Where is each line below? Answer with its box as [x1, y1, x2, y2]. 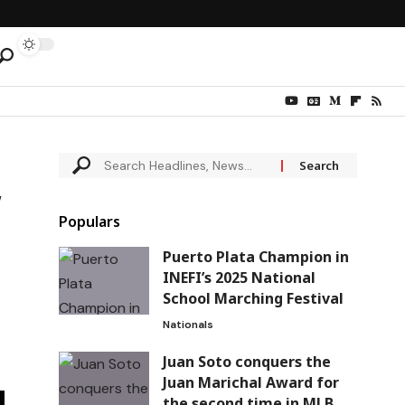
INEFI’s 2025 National [162, 268, 316, 288]
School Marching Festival [162, 288, 344, 309]
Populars [58, 212, 120, 232]
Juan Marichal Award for [162, 372, 339, 393]
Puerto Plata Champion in [162, 247, 349, 268]
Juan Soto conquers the [162, 352, 331, 372]
